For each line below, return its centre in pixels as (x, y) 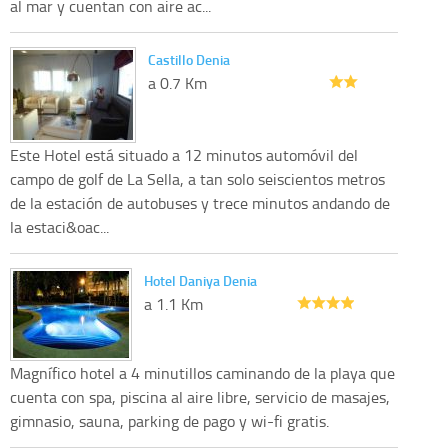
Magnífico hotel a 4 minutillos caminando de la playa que (202, 372)
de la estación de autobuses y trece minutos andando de (200, 202)
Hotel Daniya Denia (200, 280)
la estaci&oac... (59, 226)
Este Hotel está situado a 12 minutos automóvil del (184, 154)
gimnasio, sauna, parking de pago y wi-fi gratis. (169, 420)
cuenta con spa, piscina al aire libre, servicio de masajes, (200, 396)
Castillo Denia (189, 59)
